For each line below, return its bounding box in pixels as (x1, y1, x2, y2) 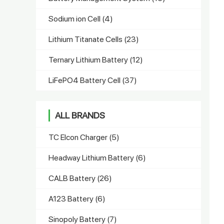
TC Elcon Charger (48, 132, 109, 142)
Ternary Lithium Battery (48, 54, 129, 64)
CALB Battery (48, 173, 97, 183)
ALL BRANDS (55, 109, 105, 120)
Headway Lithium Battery (48, 152, 135, 162)
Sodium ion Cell (48, 13, 102, 23)
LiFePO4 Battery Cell (48, 75, 122, 85)
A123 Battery (48, 193, 95, 203)
